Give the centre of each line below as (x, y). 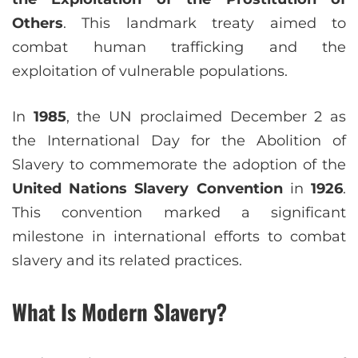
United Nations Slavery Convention (147, 189)
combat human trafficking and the (179, 48)
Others (38, 24)
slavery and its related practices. (127, 261)
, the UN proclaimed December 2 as (206, 117)
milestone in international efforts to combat (179, 237)
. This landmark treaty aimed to (205, 24)
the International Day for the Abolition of (179, 141)
